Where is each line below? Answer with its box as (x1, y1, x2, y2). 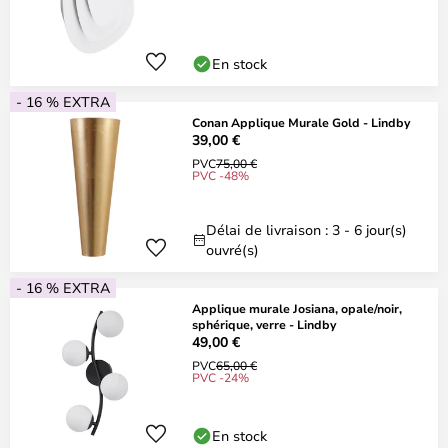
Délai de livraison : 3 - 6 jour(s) (206, 220, 407, 239)
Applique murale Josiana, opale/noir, (192, 300, 402, 316)
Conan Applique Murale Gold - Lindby (192, 114, 410, 130)
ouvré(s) (206, 240, 259, 259)
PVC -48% (192, 167, 249, 183)
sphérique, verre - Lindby (192, 316, 336, 332)
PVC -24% (192, 369, 249, 385)
